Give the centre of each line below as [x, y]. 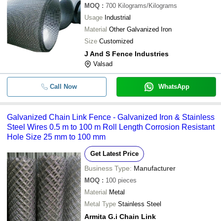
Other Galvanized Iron [140, 29]
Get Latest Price [114, 154]
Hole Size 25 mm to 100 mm [56, 137]
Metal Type [100, 204]
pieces [127, 180]
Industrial [118, 18]
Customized [116, 41]
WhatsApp [174, 87]
